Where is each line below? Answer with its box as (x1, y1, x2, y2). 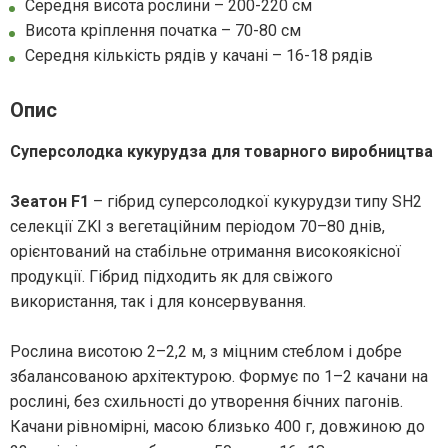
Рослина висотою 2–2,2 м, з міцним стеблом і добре (10, 342, 402, 362)
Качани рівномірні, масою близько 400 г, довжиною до (10, 417, 425, 437)
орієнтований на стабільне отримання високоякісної (10, 242, 401, 262)
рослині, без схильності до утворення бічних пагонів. (10, 392, 403, 412)
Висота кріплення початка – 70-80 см (25, 21, 301, 41)
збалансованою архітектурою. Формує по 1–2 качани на (10, 367, 428, 387)
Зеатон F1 (10, 192, 89, 212)
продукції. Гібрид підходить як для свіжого (10, 267, 333, 287)
